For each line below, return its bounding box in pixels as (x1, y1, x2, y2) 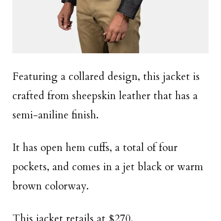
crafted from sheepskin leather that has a (12, 88, 198, 103)
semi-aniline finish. (12, 108, 99, 122)
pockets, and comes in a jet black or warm (12, 160, 203, 175)
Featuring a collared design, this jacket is (12, 69, 200, 84)
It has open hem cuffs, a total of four (12, 141, 178, 155)
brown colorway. (12, 179, 89, 194)
